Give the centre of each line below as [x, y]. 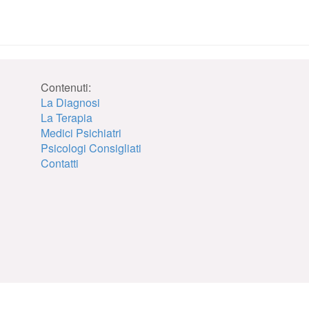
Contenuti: [66, 87]
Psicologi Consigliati [91, 148]
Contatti [60, 163]
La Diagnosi [70, 102]
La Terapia [67, 118]
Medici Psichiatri [81, 133]
